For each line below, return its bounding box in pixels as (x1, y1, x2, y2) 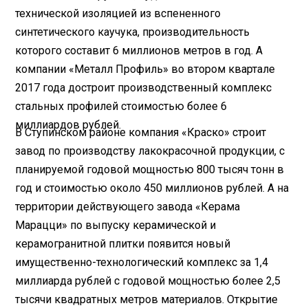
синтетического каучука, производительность (15, 25, 250, 38)
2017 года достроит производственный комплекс (15, 80, 272, 94)
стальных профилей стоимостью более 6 (15, 99, 228, 113)
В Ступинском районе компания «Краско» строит (15, 125, 267, 139)
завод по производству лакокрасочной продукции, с (15, 144, 285, 157)
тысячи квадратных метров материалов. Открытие (15, 292, 278, 306)
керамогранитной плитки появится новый (15, 236, 231, 250)
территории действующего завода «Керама (15, 199, 241, 213)
